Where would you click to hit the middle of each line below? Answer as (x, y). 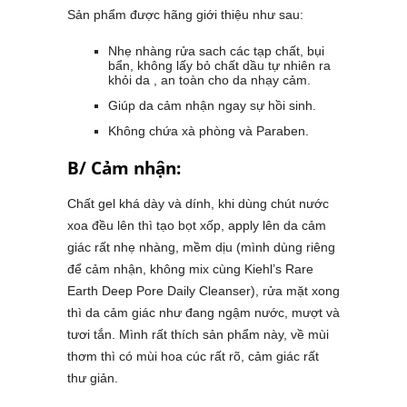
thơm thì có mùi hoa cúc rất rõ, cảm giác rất (193, 357)
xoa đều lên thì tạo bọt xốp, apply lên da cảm (197, 226)
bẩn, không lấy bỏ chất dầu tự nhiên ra (219, 66)
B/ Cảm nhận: (124, 169)
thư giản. (93, 378)
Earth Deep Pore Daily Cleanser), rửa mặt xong (203, 291)
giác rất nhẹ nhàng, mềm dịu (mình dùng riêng (201, 248)
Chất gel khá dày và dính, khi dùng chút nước (198, 204)
